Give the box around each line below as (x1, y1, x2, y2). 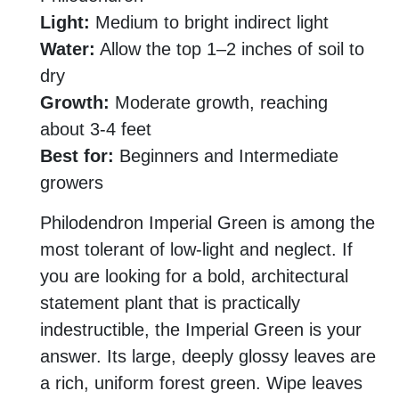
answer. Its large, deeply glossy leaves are (40, 346, 376, 367)
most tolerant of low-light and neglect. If (40, 240, 353, 260)
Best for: (40, 146, 114, 167)
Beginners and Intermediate (114, 146, 338, 167)
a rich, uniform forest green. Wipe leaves (40, 373, 362, 394)
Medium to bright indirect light (90, 12, 329, 33)
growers (40, 173, 103, 193)
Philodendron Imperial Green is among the (40, 213, 375, 233)
